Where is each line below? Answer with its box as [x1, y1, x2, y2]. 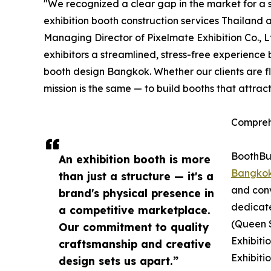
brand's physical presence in [59, 186, 214, 200]
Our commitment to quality [59, 220, 209, 234]
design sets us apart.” [59, 254, 178, 268]
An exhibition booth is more [59, 152, 211, 166]
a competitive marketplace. [59, 203, 211, 217]
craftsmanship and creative [59, 237, 211, 251]
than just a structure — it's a [59, 169, 214, 183]
